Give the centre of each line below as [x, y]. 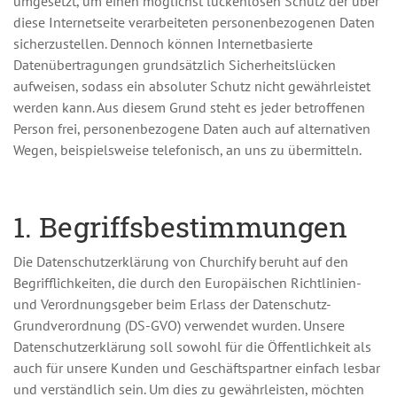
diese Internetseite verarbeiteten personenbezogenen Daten [194, 22]
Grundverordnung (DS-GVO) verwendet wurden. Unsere [179, 325]
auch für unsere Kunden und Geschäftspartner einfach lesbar [197, 368]
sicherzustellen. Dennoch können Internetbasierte [163, 43]
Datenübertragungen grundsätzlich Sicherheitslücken [175, 65]
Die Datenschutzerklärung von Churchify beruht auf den [181, 261]
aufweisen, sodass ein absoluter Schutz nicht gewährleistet [192, 86]
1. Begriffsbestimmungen [180, 226]
